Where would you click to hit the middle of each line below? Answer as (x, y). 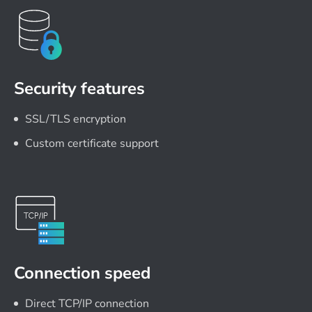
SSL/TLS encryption (76, 119)
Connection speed (82, 273)
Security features (79, 88)
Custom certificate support (92, 143)
